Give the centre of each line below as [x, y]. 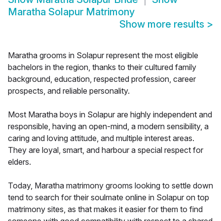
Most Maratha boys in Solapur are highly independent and [110, 115]
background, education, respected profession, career [102, 79]
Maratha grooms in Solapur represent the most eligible [103, 55]
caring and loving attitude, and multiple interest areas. [101, 138]
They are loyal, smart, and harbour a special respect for [106, 150]
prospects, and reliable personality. [69, 91]
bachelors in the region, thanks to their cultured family [102, 67]
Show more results [163, 24]
